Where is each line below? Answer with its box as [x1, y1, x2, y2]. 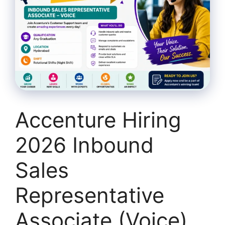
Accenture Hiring [15, 106, 181, 133]
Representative [15, 182, 164, 208]
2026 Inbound [15, 132, 154, 158]
